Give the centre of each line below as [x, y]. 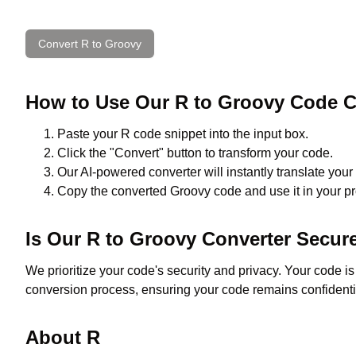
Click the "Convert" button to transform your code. [195, 153]
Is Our [56, 239]
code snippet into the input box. [219, 134]
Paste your [89, 134]
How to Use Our [100, 102]
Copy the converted [114, 191]
